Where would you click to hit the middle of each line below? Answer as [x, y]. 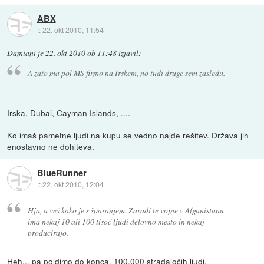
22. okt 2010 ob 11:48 [81, 53]
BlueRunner [62, 173]
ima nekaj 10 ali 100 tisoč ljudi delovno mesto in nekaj [116, 221]
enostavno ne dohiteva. [51, 146]
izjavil [129, 53]
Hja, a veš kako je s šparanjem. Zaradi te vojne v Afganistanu [126, 210]
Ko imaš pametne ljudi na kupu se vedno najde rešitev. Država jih [128, 135]
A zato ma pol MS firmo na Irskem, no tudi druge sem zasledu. [126, 72]
